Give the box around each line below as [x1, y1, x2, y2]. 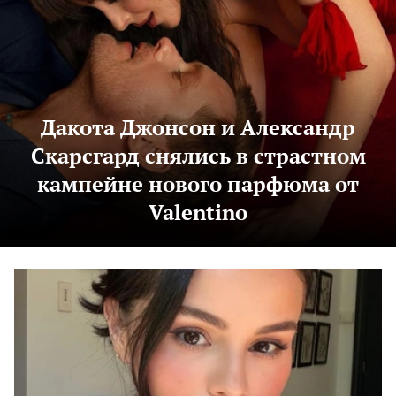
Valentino [148, 198, 247, 227]
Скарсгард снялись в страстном [30, 141, 366, 171]
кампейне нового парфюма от [37, 170, 359, 199]
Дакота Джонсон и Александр [41, 113, 355, 142]
